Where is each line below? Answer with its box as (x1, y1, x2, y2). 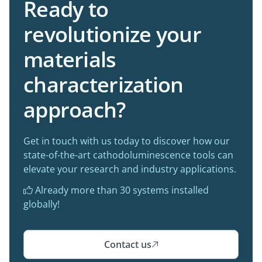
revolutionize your (23, 19, 202, 49)
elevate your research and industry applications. (23, 162, 236, 175)
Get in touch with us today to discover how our (23, 134, 230, 147)
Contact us (104, 237, 151, 251)
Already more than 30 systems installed (35, 183, 209, 196)
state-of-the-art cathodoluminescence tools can (23, 148, 233, 161)
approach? (23, 95, 126, 124)
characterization (23, 70, 184, 99)
